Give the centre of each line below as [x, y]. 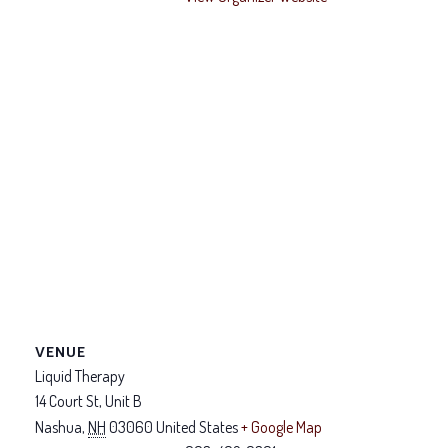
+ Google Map [281, 426]
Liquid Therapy [80, 375]
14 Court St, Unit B [88, 400]
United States [197, 426]
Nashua [58, 426]
